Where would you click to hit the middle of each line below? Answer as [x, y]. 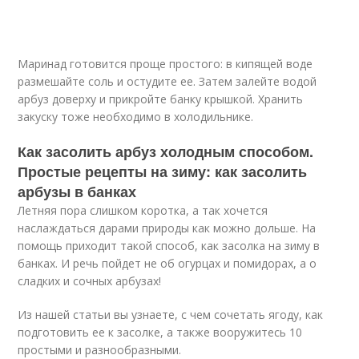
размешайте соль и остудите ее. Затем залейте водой [167, 82]
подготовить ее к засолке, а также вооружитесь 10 [160, 333]
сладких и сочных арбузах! [90, 281]
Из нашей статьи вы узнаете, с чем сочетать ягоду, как [171, 315]
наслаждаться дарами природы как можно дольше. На [167, 228]
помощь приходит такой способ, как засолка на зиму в [169, 246]
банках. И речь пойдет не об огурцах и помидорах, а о [167, 264]
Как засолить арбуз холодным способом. [166, 152]
